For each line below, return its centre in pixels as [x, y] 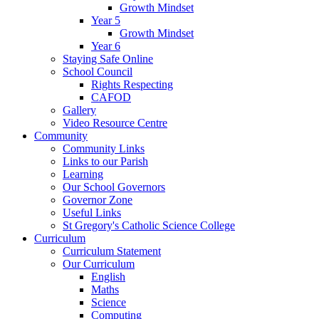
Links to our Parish [105, 161]
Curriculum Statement [112, 251]
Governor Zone [98, 199]
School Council [98, 71]
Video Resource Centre [115, 122]
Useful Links [92, 212]
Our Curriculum [99, 263]
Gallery [79, 110]
